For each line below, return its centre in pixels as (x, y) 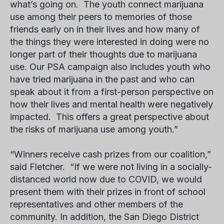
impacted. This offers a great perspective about (109, 117)
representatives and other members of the (96, 204)
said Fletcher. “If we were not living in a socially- (111, 167)
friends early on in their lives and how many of (105, 29)
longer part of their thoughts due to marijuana (103, 54)
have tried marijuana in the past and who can (102, 79)
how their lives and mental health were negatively (111, 104)
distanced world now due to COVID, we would (106, 179)
